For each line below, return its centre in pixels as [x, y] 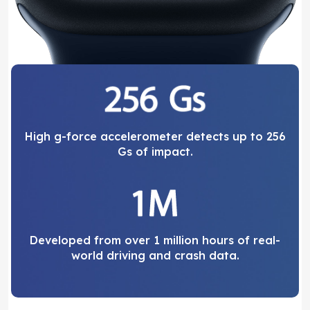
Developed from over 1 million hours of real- [155, 240]
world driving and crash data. [155, 256]
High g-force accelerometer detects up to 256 [155, 137]
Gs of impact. [155, 152]
